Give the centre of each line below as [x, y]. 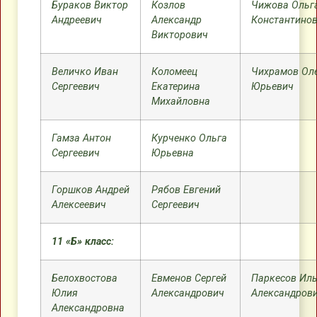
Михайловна [181, 102]
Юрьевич [272, 87]
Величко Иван [85, 72]
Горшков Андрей [91, 190]
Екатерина [176, 87]
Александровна [88, 308]
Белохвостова [85, 278]
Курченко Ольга [189, 138]
